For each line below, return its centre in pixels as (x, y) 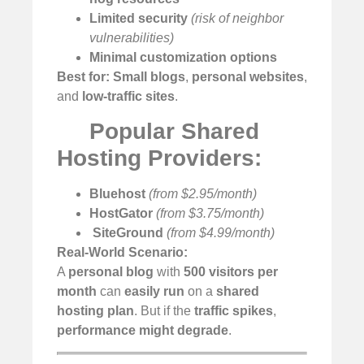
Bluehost (117, 194)
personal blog (111, 272)
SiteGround (128, 233)
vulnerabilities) (132, 37)
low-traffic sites (128, 96)
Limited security (139, 18)
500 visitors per (231, 272)
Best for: (83, 76)
